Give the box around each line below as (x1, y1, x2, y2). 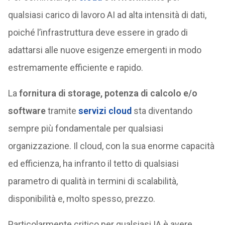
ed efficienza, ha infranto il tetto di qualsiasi (8, 158, 179, 169)
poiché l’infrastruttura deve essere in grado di (8, 27, 188, 38)
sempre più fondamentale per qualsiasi (8, 123, 163, 134)
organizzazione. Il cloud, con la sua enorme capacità (8, 141, 214, 151)
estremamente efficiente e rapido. (8, 62, 143, 73)
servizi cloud (78, 105, 132, 116)
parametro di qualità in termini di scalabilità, (8, 176, 178, 186)
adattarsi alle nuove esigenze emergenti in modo (8, 45, 201, 55)
